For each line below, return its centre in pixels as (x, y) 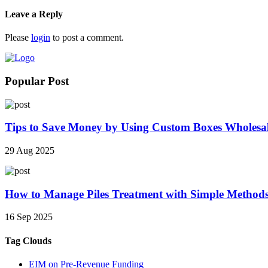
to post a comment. (87, 38)
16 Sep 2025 (29, 217)
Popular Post (37, 81)
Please (18, 38)
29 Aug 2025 (30, 150)
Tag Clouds (28, 240)
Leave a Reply (34, 14)
